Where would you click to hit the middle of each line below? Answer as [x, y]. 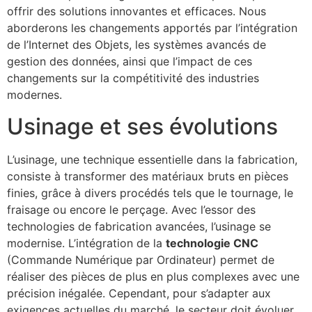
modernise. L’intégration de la [86, 243]
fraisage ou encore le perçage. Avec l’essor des [131, 209]
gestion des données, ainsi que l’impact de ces [130, 62]
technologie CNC [212, 243]
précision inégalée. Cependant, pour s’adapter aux [139, 293]
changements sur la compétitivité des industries [133, 78]
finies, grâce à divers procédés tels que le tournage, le [150, 193]
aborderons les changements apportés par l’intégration [152, 28]
